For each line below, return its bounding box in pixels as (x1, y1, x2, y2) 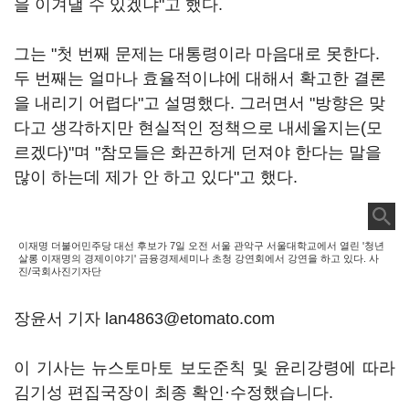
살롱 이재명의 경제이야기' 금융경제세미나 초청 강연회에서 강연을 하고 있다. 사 (18, 253, 379, 264)
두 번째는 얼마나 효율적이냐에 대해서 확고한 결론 (14, 69, 386, 88)
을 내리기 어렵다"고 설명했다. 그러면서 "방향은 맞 (14, 94, 385, 112)
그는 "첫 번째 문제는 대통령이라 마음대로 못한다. (14, 45, 380, 63)
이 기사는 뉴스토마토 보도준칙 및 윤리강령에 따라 (14, 359, 395, 377)
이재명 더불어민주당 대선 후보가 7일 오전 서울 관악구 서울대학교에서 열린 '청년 (18, 240, 384, 251)
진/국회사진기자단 (18, 266, 101, 277)
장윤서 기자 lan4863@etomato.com (14, 309, 275, 328)
